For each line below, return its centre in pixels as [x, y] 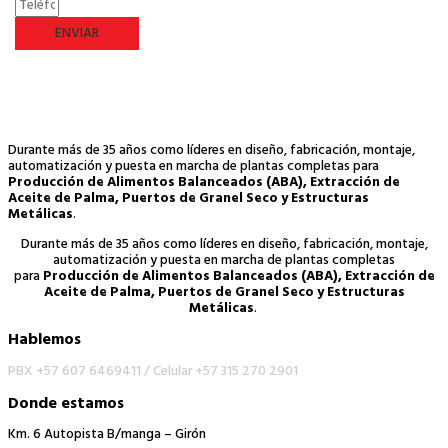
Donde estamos [66, 403]
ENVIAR [77, 33]
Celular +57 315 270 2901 [225, 371]
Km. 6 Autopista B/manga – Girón [107, 435]
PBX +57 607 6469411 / [80, 371]
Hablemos [44, 340]
